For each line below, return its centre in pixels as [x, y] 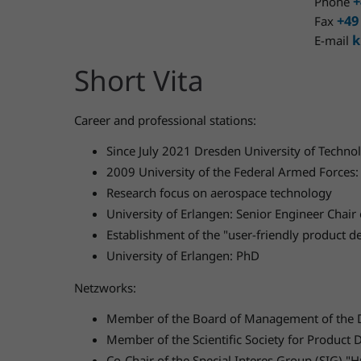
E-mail [333, 40]
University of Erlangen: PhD [183, 255]
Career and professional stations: [165, 120]
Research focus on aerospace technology [219, 193]
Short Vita [139, 80]
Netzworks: [105, 288]
